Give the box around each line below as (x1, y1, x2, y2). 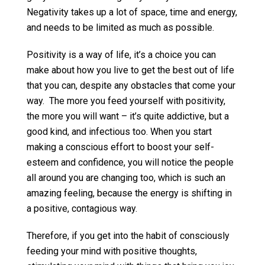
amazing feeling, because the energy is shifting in (27, 188, 232, 199)
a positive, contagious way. (27, 203, 137, 214)
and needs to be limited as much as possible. (27, 22, 214, 33)
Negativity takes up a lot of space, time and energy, (27, 7, 237, 18)
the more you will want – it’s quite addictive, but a (27, 111, 229, 122)
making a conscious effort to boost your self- (27, 141, 214, 153)
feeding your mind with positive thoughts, (27, 245, 197, 257)
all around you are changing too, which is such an (27, 172, 225, 183)
